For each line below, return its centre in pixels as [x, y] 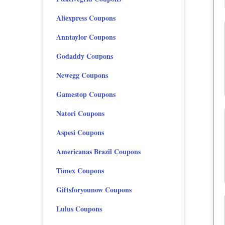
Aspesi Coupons [80, 133]
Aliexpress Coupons [86, 18]
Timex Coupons [80, 171]
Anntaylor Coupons [86, 37]
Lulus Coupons [79, 209]
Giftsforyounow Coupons [94, 190]
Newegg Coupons [82, 75]
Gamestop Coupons [86, 94]
